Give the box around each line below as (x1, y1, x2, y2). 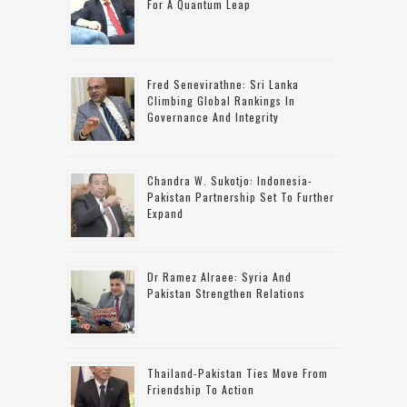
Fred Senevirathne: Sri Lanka (147, 76, 299, 93)
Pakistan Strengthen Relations (147, 285, 305, 302)
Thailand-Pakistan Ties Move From (147, 365, 328, 382)
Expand (147, 205, 184, 222)
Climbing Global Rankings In (147, 93, 295, 109)
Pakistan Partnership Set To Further (147, 189, 334, 205)
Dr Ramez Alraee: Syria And (147, 269, 292, 285)
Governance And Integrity (147, 109, 279, 125)
